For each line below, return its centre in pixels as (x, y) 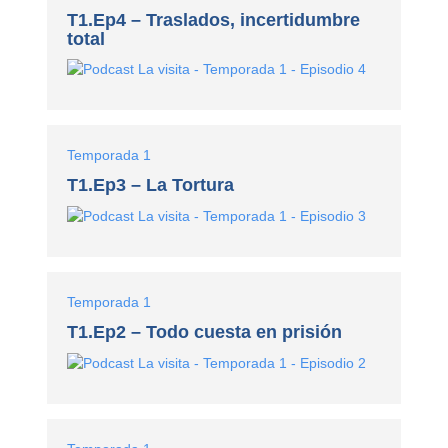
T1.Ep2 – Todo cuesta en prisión (205, 332)
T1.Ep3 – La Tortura (151, 185)
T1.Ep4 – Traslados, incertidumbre (214, 19)
